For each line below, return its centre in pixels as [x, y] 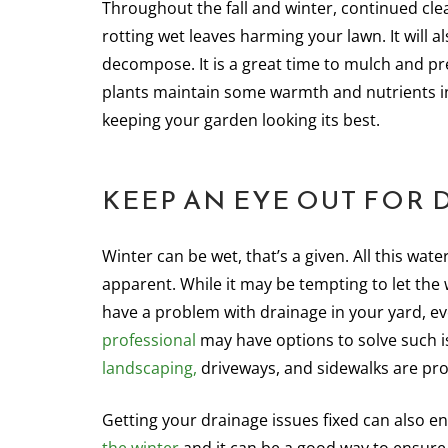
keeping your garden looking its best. [241, 120]
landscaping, [149, 368]
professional [149, 340]
